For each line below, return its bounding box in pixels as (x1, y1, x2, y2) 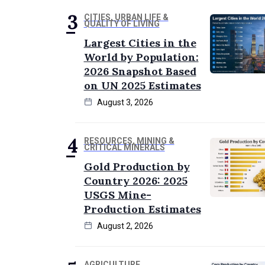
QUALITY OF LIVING (83, 19, 160, 29)
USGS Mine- (83, 188, 151, 202)
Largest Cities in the (83, 36, 196, 50)
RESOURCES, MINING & (83, 136, 174, 146)
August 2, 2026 (95, 221, 153, 231)
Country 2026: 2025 (83, 174, 188, 188)
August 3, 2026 (95, 98, 153, 108)
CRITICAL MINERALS (83, 143, 165, 153)
